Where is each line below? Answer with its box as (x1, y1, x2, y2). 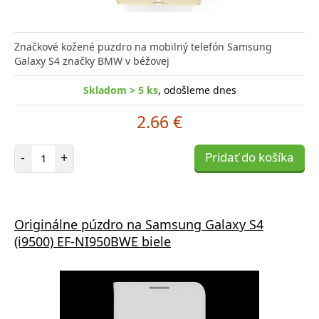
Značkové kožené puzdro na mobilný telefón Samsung (14, 39, 272, 53)
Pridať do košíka (205, 148, 294, 165)
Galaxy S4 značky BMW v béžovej (14, 53, 169, 68)
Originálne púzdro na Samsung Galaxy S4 (14, 215, 263, 233)
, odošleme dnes (157, 83, 236, 97)
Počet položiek (43, 143, 110, 157)
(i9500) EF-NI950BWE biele (14, 232, 171, 250)
